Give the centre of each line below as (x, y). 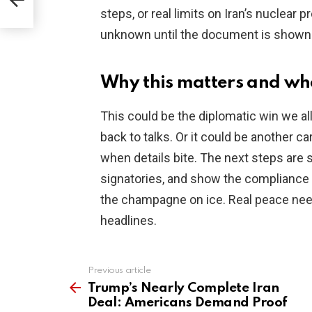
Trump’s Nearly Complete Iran (184, 288)
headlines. (128, 221)
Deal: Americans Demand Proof (188, 303)
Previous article (119, 271)
